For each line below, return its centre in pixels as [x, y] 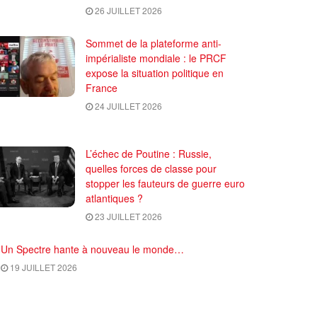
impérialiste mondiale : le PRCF [156, 58]
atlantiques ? [114, 198]
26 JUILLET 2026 [127, 10]
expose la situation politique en [155, 73]
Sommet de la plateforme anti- [154, 43]
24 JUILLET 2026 [127, 105]
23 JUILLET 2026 [127, 216]
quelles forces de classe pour [151, 168]
